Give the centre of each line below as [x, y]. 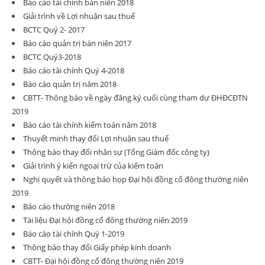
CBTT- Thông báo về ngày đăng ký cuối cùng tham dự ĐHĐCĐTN [135, 98]
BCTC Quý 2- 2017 [54, 30]
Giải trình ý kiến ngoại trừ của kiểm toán [93, 166]
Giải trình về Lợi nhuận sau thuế [79, 16]
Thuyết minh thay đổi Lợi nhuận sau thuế [96, 138]
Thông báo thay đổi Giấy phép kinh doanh [97, 247]
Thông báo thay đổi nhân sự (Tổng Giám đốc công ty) [116, 152]
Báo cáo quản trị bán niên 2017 [77, 43]
